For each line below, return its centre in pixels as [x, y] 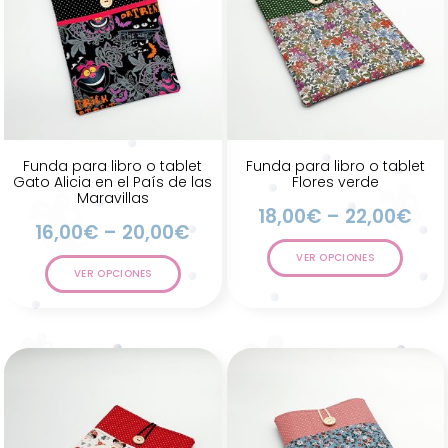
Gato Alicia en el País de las [113, 182]
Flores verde [335, 182]
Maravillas [112, 198]
